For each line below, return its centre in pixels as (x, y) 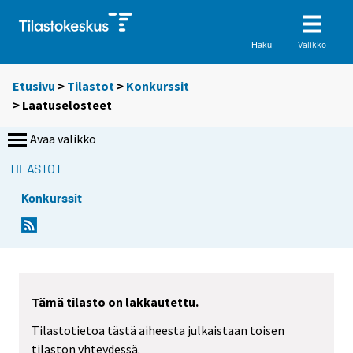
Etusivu (34, 86)
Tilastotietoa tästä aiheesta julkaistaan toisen (158, 331)
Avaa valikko (63, 139)
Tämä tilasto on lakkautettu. (115, 301)
